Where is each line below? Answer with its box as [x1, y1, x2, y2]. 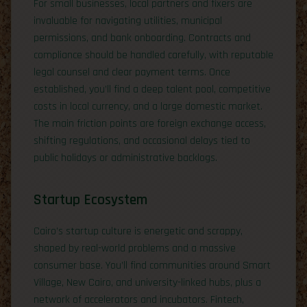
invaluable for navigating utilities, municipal [34, 13, 222, 28]
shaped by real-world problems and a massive [34, 241, 236, 256]
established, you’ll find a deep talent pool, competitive [34, 82, 271, 97]
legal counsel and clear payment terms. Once [34, 64, 230, 79]
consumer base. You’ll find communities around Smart [34, 258, 271, 273]
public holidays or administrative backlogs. [34, 150, 217, 165]
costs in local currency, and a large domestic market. [34, 99, 262, 114]
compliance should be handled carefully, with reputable [34, 47, 273, 62]
